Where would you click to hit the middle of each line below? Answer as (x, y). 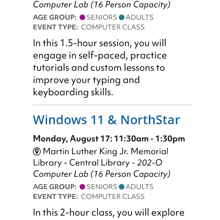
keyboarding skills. (73, 92)
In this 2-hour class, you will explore (109, 213)
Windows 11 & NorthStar (107, 119)
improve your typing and (86, 80)
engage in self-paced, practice (100, 55)
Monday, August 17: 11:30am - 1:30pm (109, 138)
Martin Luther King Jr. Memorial (105, 151)
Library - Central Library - (85, 163)
